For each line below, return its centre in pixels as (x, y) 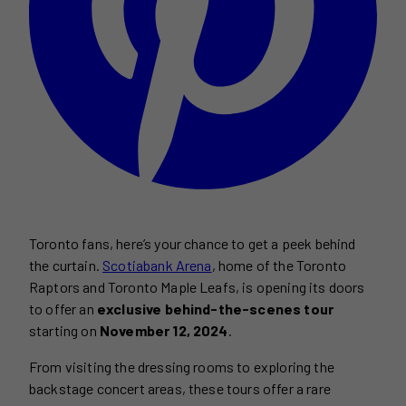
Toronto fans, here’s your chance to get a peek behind (193, 243)
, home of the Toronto (279, 265)
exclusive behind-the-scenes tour (215, 308)
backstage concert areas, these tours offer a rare (180, 388)
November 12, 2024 (164, 330)
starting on (64, 330)
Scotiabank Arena (157, 265)
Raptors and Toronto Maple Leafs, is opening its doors (197, 286)
